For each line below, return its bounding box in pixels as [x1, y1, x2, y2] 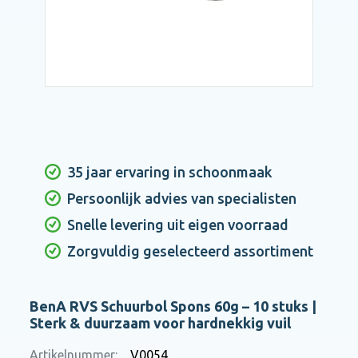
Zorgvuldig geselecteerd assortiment [66, 243, 313, 260]
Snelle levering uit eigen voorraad [66, 217, 288, 233]
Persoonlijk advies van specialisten [66, 190, 296, 207]
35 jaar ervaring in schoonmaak [66, 164, 272, 181]
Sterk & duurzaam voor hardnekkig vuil [29, 315, 291, 332]
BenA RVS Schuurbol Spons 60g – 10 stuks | [29, 298, 316, 315]
